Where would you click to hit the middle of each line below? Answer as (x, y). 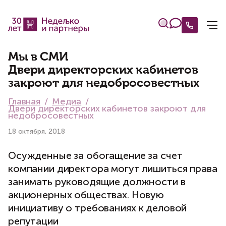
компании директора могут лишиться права (113, 168)
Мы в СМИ (38, 57)
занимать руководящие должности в (97, 182)
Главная (24, 101)
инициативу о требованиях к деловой (98, 208)
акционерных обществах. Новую (86, 195)
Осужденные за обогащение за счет (95, 155)
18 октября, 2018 (37, 131)
